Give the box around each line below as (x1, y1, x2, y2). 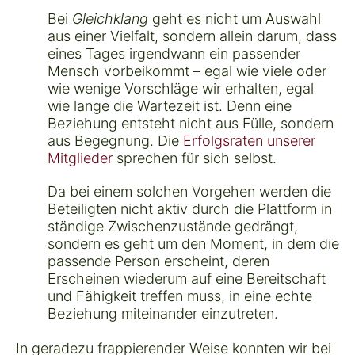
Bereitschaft (246, 269, 326, 287)
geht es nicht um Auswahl (148, 10, 321, 27)
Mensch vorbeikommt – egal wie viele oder (48, 62, 326, 79)
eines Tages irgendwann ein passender (48, 44, 300, 62)
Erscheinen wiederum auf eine (48, 269, 246, 287)
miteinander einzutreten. (117, 304, 278, 322)
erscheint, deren (160, 252, 269, 269)
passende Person (48, 252, 160, 269)
